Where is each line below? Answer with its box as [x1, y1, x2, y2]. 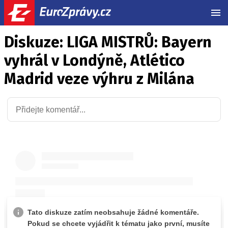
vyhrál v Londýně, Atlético [4, 51, 185, 70]
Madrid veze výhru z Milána [4, 70, 194, 88]
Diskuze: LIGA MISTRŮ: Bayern [4, 33, 212, 51]
